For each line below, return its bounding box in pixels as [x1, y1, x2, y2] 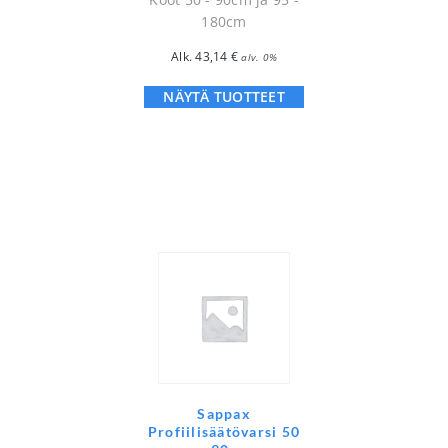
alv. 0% [241, 49, 277, 64]
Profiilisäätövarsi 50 [147, 423, 301, 441]
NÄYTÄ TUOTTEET [163, 86, 285, 106]
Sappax [197, 405, 251, 423]
